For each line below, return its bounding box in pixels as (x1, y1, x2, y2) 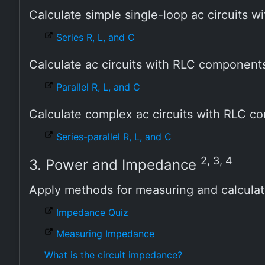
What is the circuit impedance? (44, 249, 182, 261)
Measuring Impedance (56, 228, 154, 240)
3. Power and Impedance (29, 156, 201, 173)
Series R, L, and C (56, 31, 135, 43)
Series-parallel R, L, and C (56, 131, 172, 143)
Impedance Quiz (56, 206, 128, 218)
